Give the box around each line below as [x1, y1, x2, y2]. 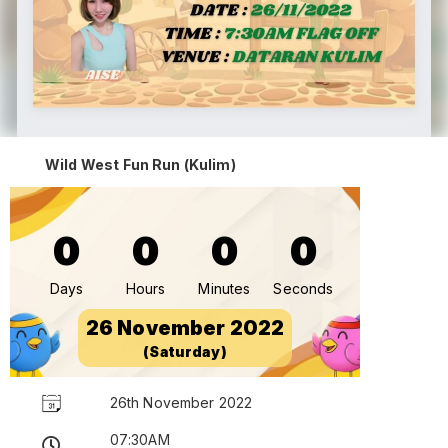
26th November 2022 [109, 393, 253, 411]
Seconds [273, 279, 334, 297]
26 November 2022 [85, 315, 285, 340]
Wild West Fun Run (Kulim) [45, 155, 236, 173]
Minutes [198, 279, 251, 297]
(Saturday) [143, 342, 227, 360]
